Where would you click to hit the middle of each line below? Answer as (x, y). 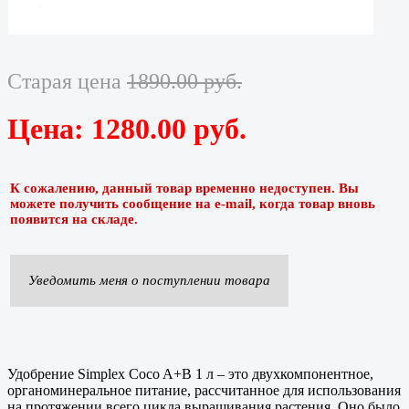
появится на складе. (74, 219)
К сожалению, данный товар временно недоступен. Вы (184, 188)
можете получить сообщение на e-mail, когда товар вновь (193, 203)
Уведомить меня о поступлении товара (149, 280)
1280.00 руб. (169, 128)
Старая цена (67, 81)
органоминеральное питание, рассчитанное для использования (204, 390)
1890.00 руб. (184, 81)
